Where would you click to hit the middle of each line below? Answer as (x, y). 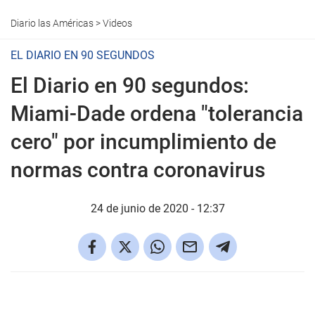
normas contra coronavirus (138, 170)
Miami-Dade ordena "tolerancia (157, 114)
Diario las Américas (52, 23)
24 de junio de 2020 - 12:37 (157, 208)
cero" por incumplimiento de (143, 142)
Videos (117, 23)
